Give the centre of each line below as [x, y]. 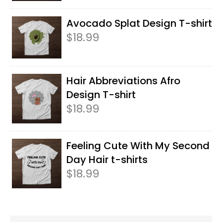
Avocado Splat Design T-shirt [139, 23]
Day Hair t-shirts [107, 160]
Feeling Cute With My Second [138, 146]
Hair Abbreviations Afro [123, 81]
